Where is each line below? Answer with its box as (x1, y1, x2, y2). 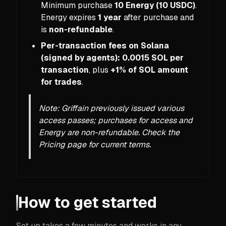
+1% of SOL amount (110, 64, 188, 75)
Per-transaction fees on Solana (41, 40, 169, 51)
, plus (89, 64, 110, 75)
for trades (41, 76, 82, 87)
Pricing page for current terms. (39, 139, 151, 150)
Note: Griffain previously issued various (39, 102, 184, 114)
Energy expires (41, 12, 98, 23)
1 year (98, 12, 122, 23)
